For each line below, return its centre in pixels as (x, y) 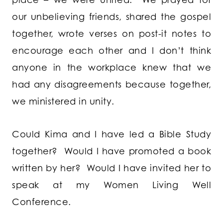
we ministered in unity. (63, 101)
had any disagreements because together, (111, 84)
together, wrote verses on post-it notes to (111, 34)
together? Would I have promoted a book (111, 151)
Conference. (42, 202)
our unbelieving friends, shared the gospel (111, 17)
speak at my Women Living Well (111, 185)
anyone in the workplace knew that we (111, 67)
